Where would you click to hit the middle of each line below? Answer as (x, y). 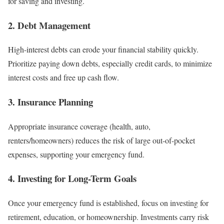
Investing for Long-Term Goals (77, 178)
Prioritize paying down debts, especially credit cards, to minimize (110, 63)
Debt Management (54, 25)
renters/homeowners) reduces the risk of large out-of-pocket (101, 140)
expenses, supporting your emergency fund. (76, 154)
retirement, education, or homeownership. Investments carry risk (108, 217)
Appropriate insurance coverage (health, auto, (79, 126)
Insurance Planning (55, 102)
